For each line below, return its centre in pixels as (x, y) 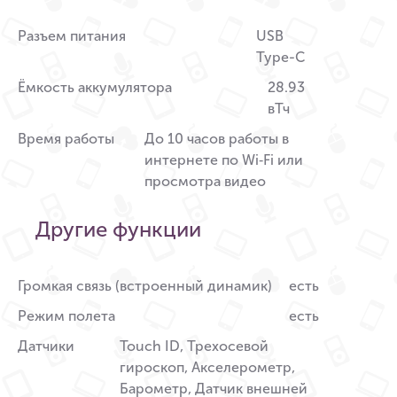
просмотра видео (206, 182)
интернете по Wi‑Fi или (224, 160)
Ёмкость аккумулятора (95, 88)
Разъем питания (72, 36)
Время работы (66, 139)
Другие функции (118, 230)
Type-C (281, 58)
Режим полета (66, 316)
